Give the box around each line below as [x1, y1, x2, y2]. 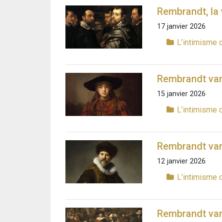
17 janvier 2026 [157, 22, 206, 31]
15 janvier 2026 [157, 89, 206, 98]
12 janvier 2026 [157, 157, 206, 166]
